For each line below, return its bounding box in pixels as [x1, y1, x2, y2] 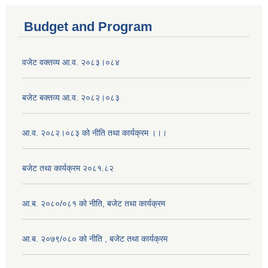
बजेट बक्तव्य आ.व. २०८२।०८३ [22, 92, 120, 102]
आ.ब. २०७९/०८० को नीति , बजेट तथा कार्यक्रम [22, 233, 167, 243]
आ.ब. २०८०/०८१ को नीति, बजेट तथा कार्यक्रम [22, 198, 165, 208]
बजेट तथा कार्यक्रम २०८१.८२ [22, 163, 114, 173]
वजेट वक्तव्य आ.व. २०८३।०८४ [22, 57, 120, 67]
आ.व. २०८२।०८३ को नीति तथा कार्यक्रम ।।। [22, 127, 167, 138]
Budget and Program [24, 19, 153, 34]
